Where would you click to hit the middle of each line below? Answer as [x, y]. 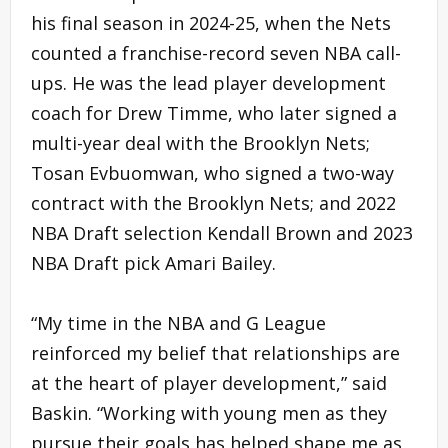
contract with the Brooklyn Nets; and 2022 [213, 202]
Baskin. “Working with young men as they [209, 412]
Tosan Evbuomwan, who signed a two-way [212, 172]
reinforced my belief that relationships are [215, 352]
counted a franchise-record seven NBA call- [216, 52]
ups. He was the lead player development [208, 82]
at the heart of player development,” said [209, 382]
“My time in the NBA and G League [178, 322]
